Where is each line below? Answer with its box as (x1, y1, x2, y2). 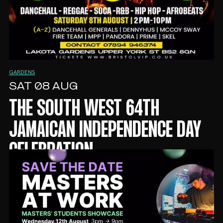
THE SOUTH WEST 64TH (8, 100, 159, 120)
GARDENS (8, 70, 35, 76)
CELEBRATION (8, 142, 93, 163)
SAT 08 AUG (8, 81, 78, 93)
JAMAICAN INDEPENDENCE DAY (8, 121, 201, 141)
